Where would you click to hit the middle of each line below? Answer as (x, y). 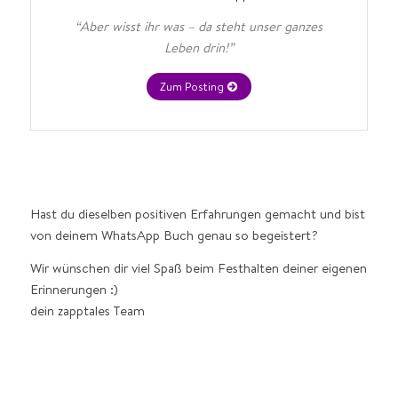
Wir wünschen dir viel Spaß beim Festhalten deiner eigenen (198, 268)
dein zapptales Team (87, 311)
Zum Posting (191, 86)
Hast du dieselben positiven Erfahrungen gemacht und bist (197, 214)
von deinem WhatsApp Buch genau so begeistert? (174, 235)
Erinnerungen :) (74, 290)
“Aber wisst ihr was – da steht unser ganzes (199, 26)
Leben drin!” (199, 47)
